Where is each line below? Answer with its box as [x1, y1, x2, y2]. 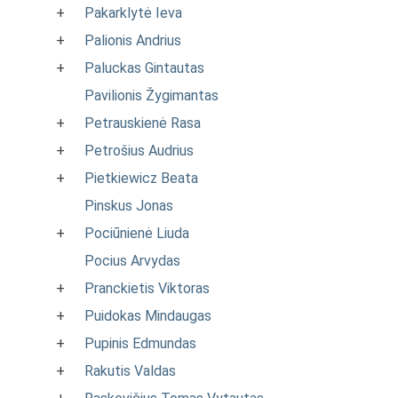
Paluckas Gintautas [84, 60, 204, 76]
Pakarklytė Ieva [84, 4, 182, 21]
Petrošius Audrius [84, 142, 194, 159]
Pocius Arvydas [84, 252, 180, 269]
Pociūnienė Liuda [84, 225, 189, 242]
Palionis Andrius [84, 32, 181, 49]
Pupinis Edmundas [84, 335, 196, 352]
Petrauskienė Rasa [84, 115, 201, 131]
